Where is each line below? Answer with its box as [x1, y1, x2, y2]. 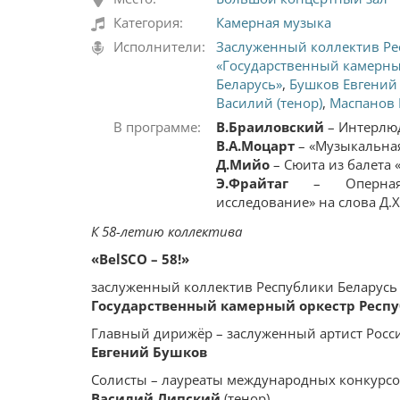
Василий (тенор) [216, 94, 322, 112]
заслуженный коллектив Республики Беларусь [91, 278, 397, 296]
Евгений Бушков [91, 343, 207, 362]
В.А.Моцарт [216, 137, 295, 155]
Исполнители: [113, 37, 205, 56]
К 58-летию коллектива [91, 222, 242, 241]
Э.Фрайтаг [216, 174, 288, 193]
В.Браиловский [216, 118, 328, 137]
